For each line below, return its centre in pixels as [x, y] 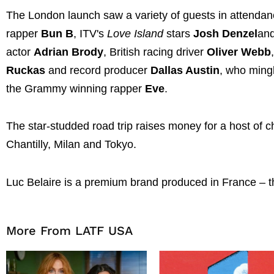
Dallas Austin [185, 70]
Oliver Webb [239, 52]
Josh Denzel [225, 33]
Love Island [135, 33]
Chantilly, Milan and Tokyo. [71, 145]
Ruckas [26, 70]
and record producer [98, 70]
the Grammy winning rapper [76, 88]
